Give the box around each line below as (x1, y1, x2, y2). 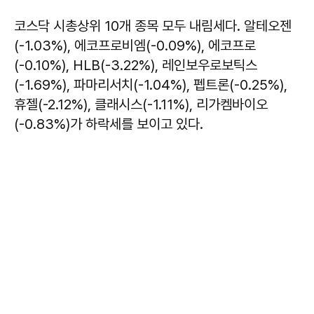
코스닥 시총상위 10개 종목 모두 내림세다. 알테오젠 (14, 17, 292, 34)
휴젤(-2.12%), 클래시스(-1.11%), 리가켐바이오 (14, 95, 268, 113)
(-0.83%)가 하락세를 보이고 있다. (14, 115, 207, 132)
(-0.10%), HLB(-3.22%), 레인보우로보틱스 (14, 56, 257, 74)
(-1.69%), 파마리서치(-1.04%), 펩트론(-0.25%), (14, 76, 287, 93)
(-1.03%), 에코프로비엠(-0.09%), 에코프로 (14, 36, 256, 54)
